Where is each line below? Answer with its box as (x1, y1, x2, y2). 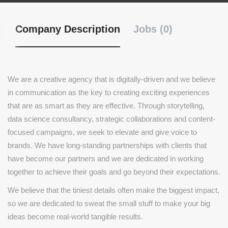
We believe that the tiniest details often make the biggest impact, (8, 186, 219, 194)
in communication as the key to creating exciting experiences (8, 88, 210, 97)
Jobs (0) (133, 23, 173, 35)
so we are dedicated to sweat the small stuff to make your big (8, 199, 210, 208)
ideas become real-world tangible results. (8, 212, 143, 221)
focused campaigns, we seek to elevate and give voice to (8, 128, 197, 136)
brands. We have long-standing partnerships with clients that (8, 141, 207, 150)
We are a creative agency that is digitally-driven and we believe (8, 75, 215, 83)
